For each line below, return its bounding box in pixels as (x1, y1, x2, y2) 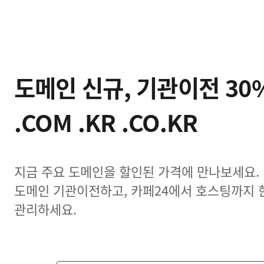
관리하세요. (14, 199, 77, 219)
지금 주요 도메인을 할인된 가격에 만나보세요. (14, 161, 259, 181)
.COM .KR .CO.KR (14, 105, 198, 140)
